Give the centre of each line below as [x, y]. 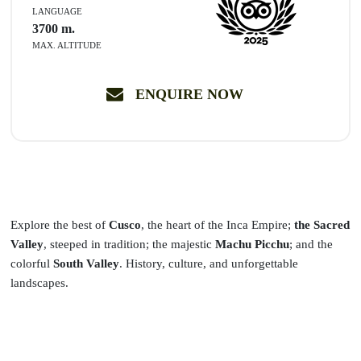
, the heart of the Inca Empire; [218, 224]
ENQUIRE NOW [189, 94]
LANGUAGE [58, 11]
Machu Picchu [253, 244]
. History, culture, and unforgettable [209, 263]
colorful [32, 263]
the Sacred [322, 224]
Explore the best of [60, 224]
